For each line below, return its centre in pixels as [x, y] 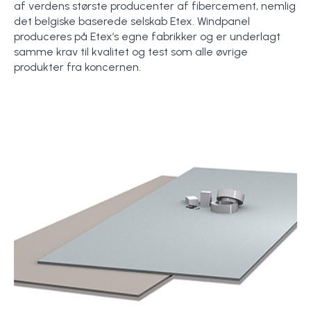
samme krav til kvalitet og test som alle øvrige [131, 52]
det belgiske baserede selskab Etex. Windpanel [132, 22]
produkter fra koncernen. [77, 67]
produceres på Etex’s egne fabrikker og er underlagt [147, 37]
